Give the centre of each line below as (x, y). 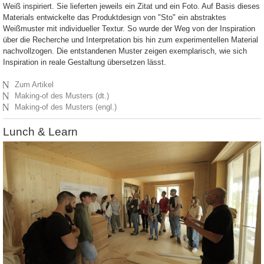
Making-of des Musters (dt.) (62, 96)
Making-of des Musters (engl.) (66, 107)
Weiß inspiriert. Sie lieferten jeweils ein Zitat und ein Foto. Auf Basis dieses (131, 6)
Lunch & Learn (40, 132)
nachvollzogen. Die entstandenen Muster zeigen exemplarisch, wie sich (125, 51)
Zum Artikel (34, 85)
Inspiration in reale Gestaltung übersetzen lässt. (85, 62)
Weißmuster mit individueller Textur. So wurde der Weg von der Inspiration (129, 29)
